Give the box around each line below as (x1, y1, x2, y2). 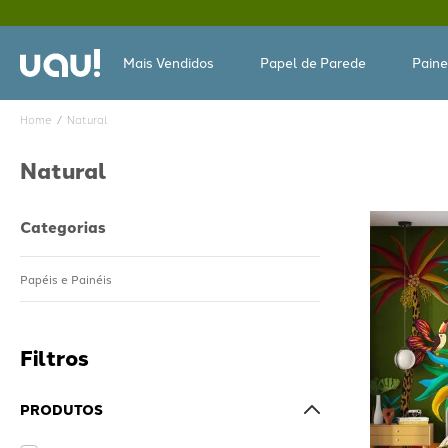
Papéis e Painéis (20, 271, 112, 287)
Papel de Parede (260, 52, 366, 71)
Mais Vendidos (123, 52, 214, 71)
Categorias (20, 216, 106, 238)
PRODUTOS (20, 399, 103, 420)
